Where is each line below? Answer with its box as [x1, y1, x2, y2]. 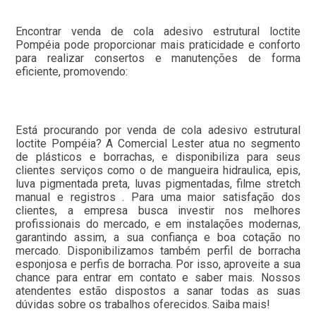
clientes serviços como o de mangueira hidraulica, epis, [16, 163, 300, 177]
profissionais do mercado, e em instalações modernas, [16, 217, 300, 231]
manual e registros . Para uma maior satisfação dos [16, 190, 300, 204]
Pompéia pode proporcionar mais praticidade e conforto [16, 37, 300, 51]
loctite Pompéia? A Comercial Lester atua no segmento [16, 136, 300, 150]
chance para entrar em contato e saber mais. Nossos [16, 270, 300, 284]
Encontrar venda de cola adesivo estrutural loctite [16, 24, 300, 38]
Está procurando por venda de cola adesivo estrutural [16, 123, 300, 137]
